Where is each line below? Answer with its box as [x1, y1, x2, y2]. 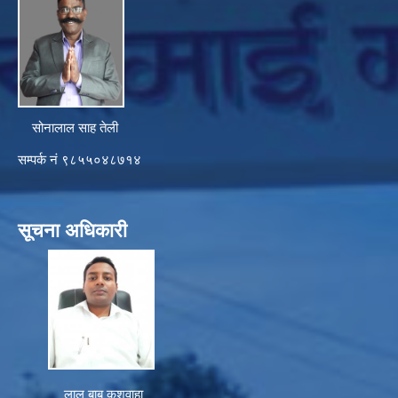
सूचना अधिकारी [18, 219, 127, 243]
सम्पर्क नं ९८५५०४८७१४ [18, 152, 141, 168]
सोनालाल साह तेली [18, 120, 118, 136]
